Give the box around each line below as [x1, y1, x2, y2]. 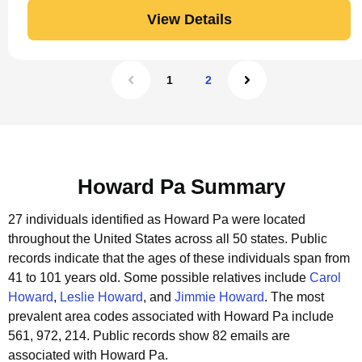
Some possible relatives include [124, 271, 309, 284]
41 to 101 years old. [8, 271, 124, 284]
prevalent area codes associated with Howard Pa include [8, 309, 334, 323]
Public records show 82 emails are [93, 329, 290, 343]
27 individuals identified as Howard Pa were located [8, 213, 305, 226]
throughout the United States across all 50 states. [8, 232, 288, 246]
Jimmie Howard [175, 290, 264, 304]
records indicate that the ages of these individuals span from [8, 251, 350, 265]
